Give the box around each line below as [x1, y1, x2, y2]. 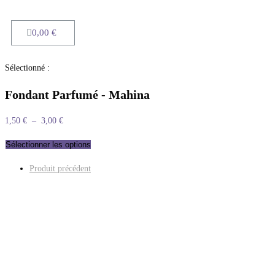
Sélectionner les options [6, 140, 91, 150]
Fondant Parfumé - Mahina [5, 87, 150, 101]
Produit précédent [29, 164, 91, 174]
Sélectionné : [5, 63, 50, 73]
